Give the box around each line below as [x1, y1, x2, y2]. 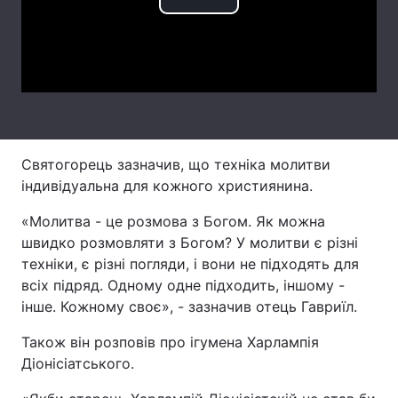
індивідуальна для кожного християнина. [21, 177, 313, 195]
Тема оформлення [32, 21, 143, 36]
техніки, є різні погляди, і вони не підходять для [21, 255, 359, 273]
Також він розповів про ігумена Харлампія [21, 333, 319, 351]
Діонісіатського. [21, 354, 134, 372]
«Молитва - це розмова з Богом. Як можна [21, 212, 325, 230]
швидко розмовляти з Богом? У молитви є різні [21, 234, 358, 251]
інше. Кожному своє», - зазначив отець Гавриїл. [21, 298, 357, 315]
